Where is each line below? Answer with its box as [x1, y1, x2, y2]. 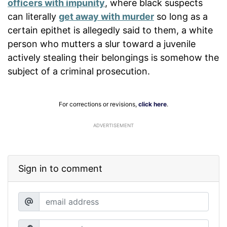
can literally [8, 11, 59, 22]
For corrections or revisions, [59, 100, 138, 108]
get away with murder [59, 11, 154, 22]
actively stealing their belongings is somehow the [8, 52, 219, 63]
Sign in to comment [18, 163, 102, 174]
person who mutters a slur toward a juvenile [8, 38, 196, 49]
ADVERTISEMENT [93, 122, 134, 128]
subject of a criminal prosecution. [8, 65, 150, 77]
